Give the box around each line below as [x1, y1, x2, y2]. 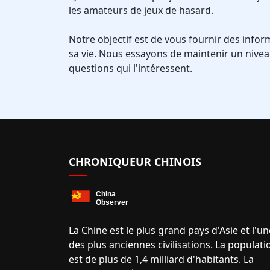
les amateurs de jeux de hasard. [69, 4, 213, 17]
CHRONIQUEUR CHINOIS [69, 154, 201, 169]
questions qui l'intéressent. [69, 61, 192, 75]
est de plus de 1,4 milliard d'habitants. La [69, 253, 254, 266]
